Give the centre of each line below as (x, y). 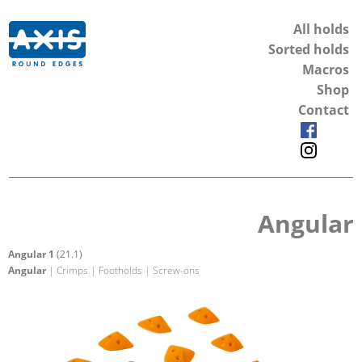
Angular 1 (32, 254)
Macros (326, 69)
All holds (321, 29)
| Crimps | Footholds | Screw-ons (123, 270)
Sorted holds (309, 49)
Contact (324, 110)
